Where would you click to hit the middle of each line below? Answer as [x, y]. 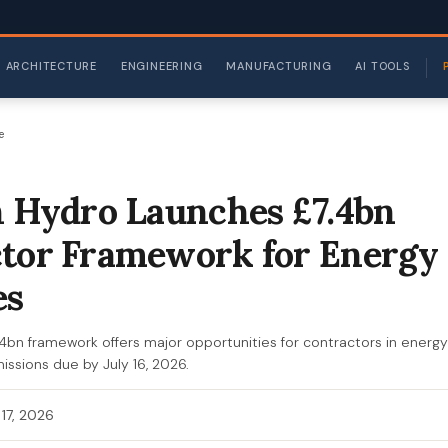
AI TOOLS [382, 66]
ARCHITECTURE [51, 66]
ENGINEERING [161, 66]
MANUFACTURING [279, 66]
